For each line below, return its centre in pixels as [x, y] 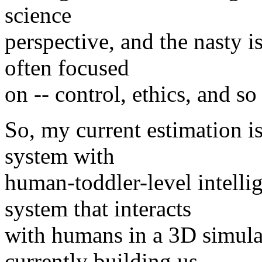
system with [60, 156]
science [38, 15]
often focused [67, 67]
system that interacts [98, 208]
